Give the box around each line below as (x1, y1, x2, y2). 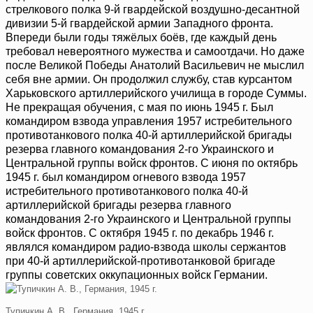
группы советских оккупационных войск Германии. (6, 269, 268, 282)
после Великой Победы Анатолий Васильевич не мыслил (6, 59, 304, 72)
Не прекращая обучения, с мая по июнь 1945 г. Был (6, 101, 273, 114)
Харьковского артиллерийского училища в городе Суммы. (6, 87, 307, 100)
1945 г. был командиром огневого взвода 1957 (6, 171, 246, 184)
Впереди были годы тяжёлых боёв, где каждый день (6, 31, 277, 44)
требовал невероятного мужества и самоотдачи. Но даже (6, 45, 305, 58)
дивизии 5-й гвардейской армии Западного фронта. (6, 17, 273, 30)
